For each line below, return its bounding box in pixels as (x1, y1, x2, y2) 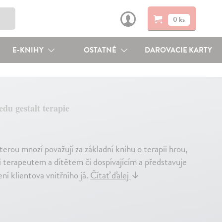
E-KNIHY (12, 45, 45, 55)
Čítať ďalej (90, 168, 131, 183)
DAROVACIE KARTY (145, 45, 213, 55)
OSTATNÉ (84, 45, 118, 55)
